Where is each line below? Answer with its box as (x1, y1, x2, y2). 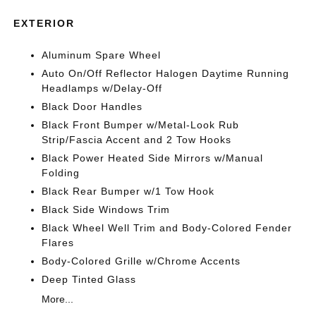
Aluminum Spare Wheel (42, 49, 162, 61)
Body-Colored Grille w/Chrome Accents (42, 255, 241, 267)
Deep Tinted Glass (42, 273, 137, 285)
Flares (42, 236, 75, 248)
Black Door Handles (42, 100, 143, 112)
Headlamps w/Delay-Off (42, 82, 163, 94)
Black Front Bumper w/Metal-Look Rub (42, 119, 240, 130)
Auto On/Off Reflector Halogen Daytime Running (42, 67, 290, 79)
